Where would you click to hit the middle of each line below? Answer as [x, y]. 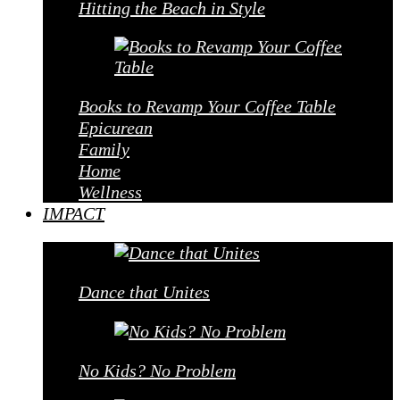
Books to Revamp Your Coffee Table [207, 106]
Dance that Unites [144, 292]
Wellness [110, 192]
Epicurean [116, 128]
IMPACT [74, 213]
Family [104, 149]
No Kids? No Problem [157, 371]
